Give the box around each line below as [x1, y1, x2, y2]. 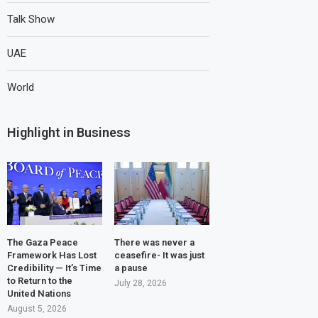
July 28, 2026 [114, 278, 167, 289]
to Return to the [7, 275, 72, 287]
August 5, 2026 [7, 304, 67, 314]
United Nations [7, 288, 71, 300]
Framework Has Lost [7, 250, 97, 261]
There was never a [114, 237, 194, 248]
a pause [114, 263, 148, 274]
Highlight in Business [7, 124, 131, 140]
